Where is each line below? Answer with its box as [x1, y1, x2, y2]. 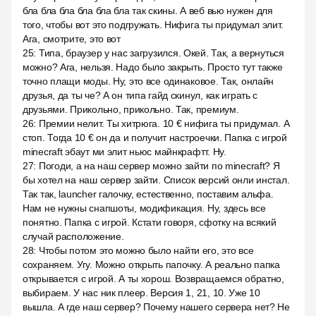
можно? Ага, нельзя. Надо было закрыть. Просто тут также [23, 61, 283, 73]
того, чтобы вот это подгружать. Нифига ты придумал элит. [23, 19, 284, 30]
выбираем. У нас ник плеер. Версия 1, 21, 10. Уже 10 [23, 287, 260, 298]
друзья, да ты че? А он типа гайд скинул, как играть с [23, 90, 258, 101]
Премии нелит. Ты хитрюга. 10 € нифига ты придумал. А [38, 118, 290, 129]
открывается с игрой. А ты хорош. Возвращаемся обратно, [23, 273, 284, 284]
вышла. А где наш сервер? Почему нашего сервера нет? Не [23, 301, 290, 312]
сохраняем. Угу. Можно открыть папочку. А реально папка [23, 259, 280, 270]
